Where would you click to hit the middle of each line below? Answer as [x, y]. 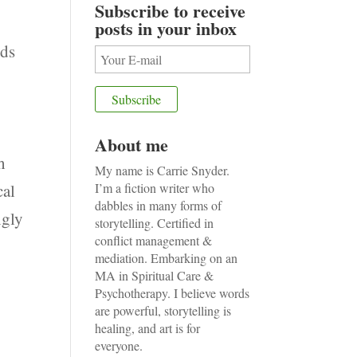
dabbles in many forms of [159, 205]
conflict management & [154, 240]
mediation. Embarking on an [167, 258]
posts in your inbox [166, 28]
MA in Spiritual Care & [155, 275]
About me [132, 145]
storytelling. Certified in [155, 223]
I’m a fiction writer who [155, 188]
